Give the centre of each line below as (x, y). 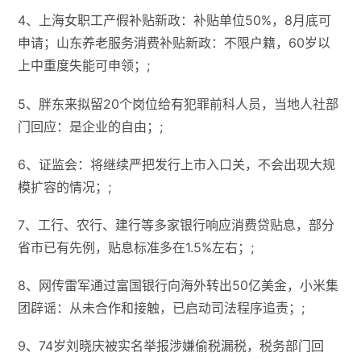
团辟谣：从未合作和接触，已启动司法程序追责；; (162, 308)
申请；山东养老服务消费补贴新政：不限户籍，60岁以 (174, 43)
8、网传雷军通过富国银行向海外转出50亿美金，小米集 (178, 286)
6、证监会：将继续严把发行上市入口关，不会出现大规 (177, 164)
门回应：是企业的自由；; (91, 126)
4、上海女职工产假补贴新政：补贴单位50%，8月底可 (175, 21)
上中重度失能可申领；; (84, 66)
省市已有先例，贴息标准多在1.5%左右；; (136, 247)
